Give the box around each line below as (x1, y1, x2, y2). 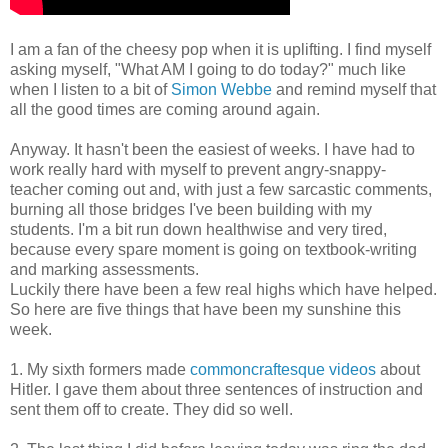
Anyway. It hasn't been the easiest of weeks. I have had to (10, 140, 415, 158)
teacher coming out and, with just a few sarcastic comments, (10, 180, 432, 198)
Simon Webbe (171, 80, 272, 98)
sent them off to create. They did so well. (10, 400, 293, 418)
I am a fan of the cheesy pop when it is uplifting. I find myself (10, 40, 431, 58)
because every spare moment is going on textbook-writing (10, 240, 417, 258)
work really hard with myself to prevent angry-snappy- (10, 160, 386, 178)
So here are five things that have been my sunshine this (10, 300, 401, 318)
